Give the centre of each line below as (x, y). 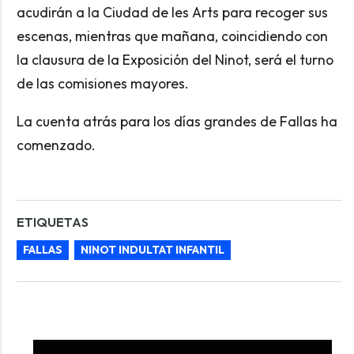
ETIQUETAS (52, 222)
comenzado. (56, 145)
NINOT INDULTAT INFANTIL (152, 249)
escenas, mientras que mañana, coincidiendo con (172, 36)
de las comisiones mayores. (102, 84)
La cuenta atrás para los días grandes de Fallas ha (177, 121)
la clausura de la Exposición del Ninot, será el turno (175, 60)
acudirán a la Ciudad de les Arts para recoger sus (172, 13)
